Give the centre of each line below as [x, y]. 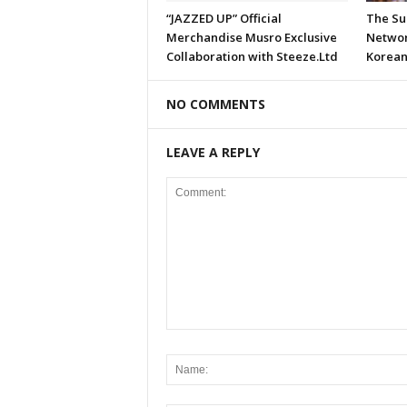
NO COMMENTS [215, 104]
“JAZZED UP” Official [223, 19]
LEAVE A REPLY [213, 153]
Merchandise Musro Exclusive [251, 38]
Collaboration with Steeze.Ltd [252, 57]
